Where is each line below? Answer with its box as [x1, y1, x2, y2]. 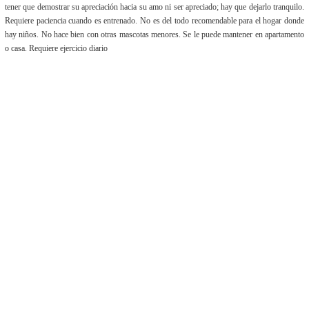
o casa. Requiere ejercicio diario [5, 43, 108, 53]
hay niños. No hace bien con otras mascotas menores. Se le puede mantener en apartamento [5, 30, 304, 39]
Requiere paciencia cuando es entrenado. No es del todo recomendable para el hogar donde [5, 16, 304, 26]
